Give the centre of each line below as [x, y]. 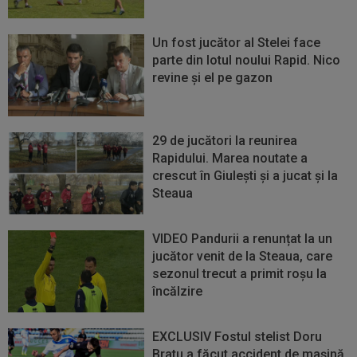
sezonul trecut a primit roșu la [240, 273]
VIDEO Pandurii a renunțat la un [243, 238]
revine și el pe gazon [213, 78]
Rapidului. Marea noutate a [230, 159]
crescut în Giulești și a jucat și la [245, 176]
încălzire [178, 291]
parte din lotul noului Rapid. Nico [247, 61]
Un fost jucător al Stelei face [237, 43]
